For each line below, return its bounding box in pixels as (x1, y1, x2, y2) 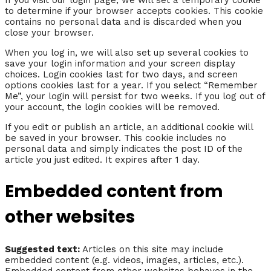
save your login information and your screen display (5, 57, 235, 69)
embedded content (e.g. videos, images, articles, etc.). (5, 255, 244, 266)
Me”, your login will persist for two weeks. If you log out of (5, 90, 265, 102)
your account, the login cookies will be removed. (5, 101, 220, 113)
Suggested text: (5, 244, 82, 255)
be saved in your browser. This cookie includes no (5, 132, 226, 143)
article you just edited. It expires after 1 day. (5, 154, 200, 165)
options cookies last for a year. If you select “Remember (5, 79, 258, 91)
